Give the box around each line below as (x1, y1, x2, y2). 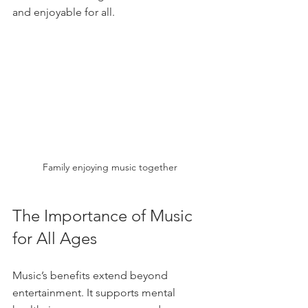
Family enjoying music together (43, 160, 177, 173)
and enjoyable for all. (12, 5, 115, 19)
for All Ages (12, 228, 97, 248)
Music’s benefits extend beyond (12, 268, 170, 282)
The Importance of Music (12, 205, 197, 225)
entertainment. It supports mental (12, 285, 178, 299)
